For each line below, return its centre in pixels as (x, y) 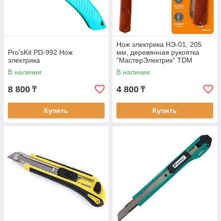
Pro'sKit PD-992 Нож (40, 52)
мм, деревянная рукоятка (158, 52)
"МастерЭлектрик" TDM (154, 60)
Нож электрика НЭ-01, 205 (159, 44)
